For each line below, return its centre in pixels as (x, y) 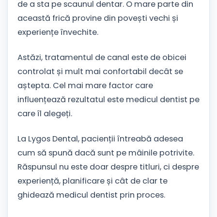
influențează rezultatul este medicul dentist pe (108, 100)
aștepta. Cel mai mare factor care (85, 86)
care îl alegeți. (45, 114)
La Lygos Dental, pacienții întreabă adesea (100, 139)
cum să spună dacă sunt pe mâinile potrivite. (106, 153)
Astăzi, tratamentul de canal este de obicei (102, 58)
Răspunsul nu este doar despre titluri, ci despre (108, 167)
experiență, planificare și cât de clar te (93, 181)
